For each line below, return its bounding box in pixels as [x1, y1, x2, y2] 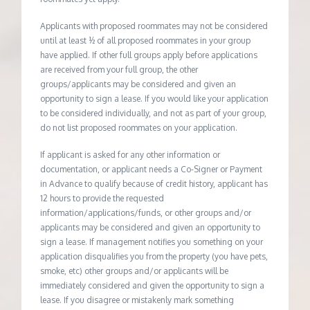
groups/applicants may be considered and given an [40, 78, 237, 89]
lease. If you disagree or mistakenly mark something [40, 294, 235, 305]
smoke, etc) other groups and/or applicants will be [40, 265, 229, 276]
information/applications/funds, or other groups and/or [40, 207, 252, 218]
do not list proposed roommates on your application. [40, 122, 238, 133]
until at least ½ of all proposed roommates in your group [40, 35, 251, 46]
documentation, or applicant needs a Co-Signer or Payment [40, 163, 263, 174]
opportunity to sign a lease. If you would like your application [40, 93, 269, 104]
